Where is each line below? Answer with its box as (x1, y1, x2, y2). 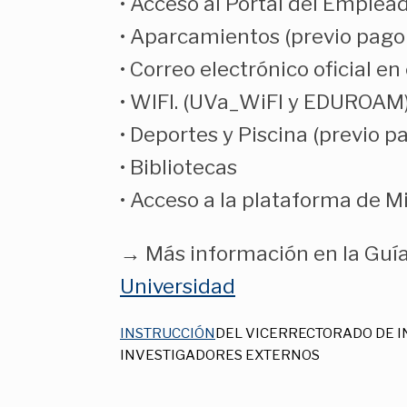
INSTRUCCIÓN (120, 325, 215, 342)
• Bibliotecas (120, 154, 237, 181)
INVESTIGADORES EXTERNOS (120, 347, 320, 364)
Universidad (120, 273, 235, 299)
